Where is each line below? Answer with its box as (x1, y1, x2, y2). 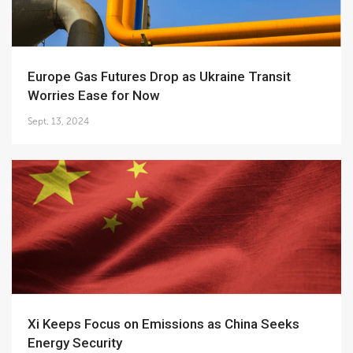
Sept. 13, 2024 (28, 116, 89, 127)
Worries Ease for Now (28, 87, 160, 103)
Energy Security (28, 335, 122, 351)
